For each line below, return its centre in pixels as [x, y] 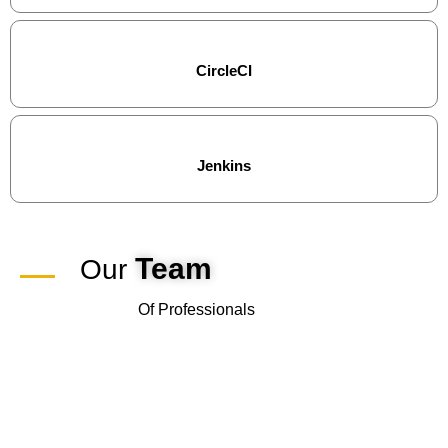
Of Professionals [197, 310]
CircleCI [224, 71]
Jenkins [224, 166]
